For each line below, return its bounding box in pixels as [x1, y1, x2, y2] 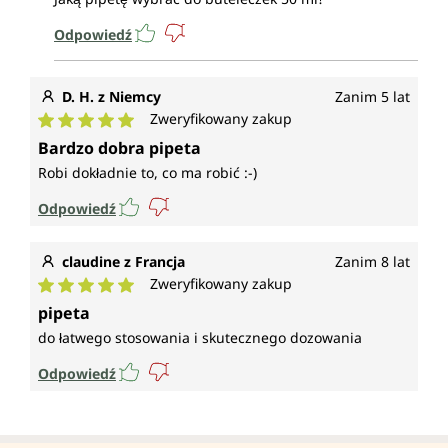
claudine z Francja [62, 252, 185, 272]
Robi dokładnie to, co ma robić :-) [38, 163, 257, 183]
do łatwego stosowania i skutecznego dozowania [38, 328, 362, 348]
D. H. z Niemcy [62, 87, 161, 107]
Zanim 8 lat [335, 252, 410, 272]
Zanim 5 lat [335, 87, 410, 107]
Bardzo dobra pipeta [38, 137, 201, 160]
